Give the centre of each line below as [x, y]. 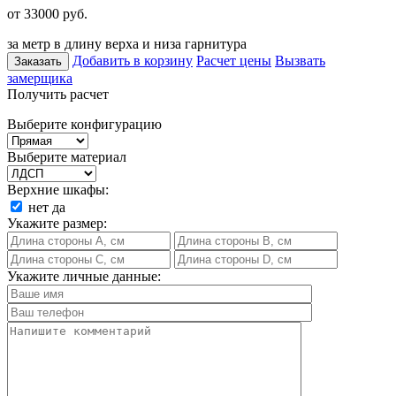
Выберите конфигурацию [84, 124]
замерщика [40, 78]
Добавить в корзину [133, 60]
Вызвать [300, 60]
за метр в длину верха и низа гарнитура [127, 43]
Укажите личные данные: [84, 276]
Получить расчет [58, 94]
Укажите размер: [57, 223]
